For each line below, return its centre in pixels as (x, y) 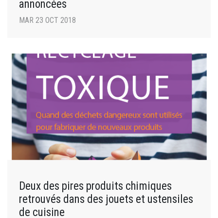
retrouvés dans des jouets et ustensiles (106, 199)
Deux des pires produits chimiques (95, 186)
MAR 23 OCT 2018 (47, 20)
